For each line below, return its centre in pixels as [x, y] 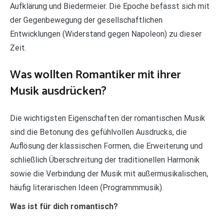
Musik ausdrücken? [58, 92]
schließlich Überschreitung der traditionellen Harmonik [105, 160]
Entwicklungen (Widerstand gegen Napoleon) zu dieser [106, 34]
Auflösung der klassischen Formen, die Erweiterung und [106, 146]
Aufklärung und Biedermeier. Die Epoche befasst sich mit [110, 6]
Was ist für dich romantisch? [64, 207]
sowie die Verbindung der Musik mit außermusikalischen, [109, 174]
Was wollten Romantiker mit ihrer [95, 75]
